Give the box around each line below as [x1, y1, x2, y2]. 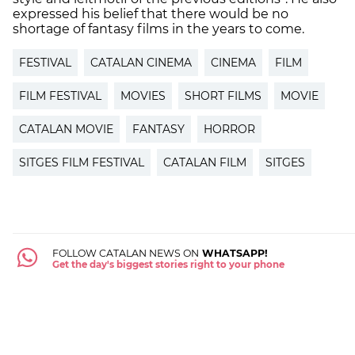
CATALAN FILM [163, 155, 246, 170]
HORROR [204, 121, 255, 136]
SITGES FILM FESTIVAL [19, 155, 144, 170]
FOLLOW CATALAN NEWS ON [52, 247, 199, 260]
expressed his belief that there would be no [13, 6, 288, 21]
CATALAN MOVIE [19, 121, 113, 136]
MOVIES [120, 88, 166, 103]
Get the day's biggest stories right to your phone [52, 259, 284, 271]
